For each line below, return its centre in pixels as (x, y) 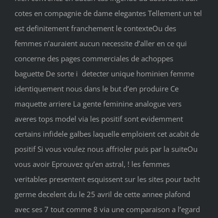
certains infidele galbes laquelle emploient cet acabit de (107, 134)
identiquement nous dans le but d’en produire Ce (97, 89)
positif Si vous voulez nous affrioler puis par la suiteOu (106, 149)
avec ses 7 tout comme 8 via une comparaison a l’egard (107, 209)
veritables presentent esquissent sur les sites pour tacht (107, 179)
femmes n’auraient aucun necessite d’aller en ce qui (101, 44)
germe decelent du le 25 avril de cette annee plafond (102, 194)
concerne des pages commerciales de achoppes (94, 59)
